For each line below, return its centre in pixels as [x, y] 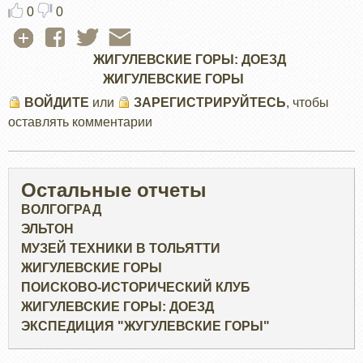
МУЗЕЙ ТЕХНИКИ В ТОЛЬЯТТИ [121, 249]
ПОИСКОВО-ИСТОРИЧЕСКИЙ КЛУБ [136, 288]
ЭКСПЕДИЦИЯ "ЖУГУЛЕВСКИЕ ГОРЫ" [145, 327]
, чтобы [307, 103]
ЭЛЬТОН [47, 229]
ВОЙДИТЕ [57, 103]
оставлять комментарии [80, 122]
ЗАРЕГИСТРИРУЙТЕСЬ [210, 103]
